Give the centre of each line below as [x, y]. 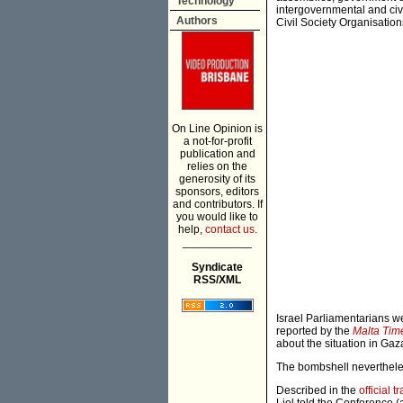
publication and [217, 154]
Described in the [318, 391]
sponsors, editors [217, 192]
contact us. [231, 229]
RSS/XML [217, 280]
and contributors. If [217, 204]
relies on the [217, 166]
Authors [197, 21]
